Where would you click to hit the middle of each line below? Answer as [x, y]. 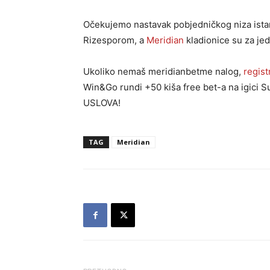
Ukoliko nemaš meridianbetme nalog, [163, 71]
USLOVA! [102, 103]
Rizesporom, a [115, 40]
